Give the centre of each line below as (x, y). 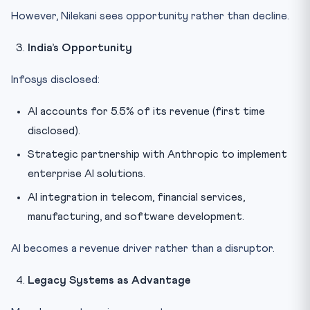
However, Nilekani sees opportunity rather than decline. (150, 16)
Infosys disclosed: (55, 79)
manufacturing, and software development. (136, 216)
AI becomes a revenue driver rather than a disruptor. (143, 248)
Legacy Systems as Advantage (109, 280)
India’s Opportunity (80, 47)
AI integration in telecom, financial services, (136, 197)
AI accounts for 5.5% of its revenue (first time (146, 111)
